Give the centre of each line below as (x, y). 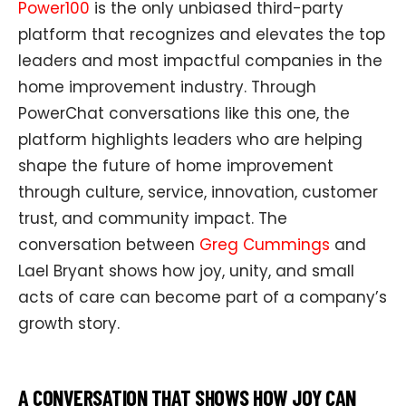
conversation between (109, 245)
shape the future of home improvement (176, 166)
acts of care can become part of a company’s (203, 298)
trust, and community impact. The (153, 219)
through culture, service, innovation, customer (198, 193)
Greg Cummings (265, 245)
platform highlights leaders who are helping (190, 140)
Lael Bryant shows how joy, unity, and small (186, 271)
